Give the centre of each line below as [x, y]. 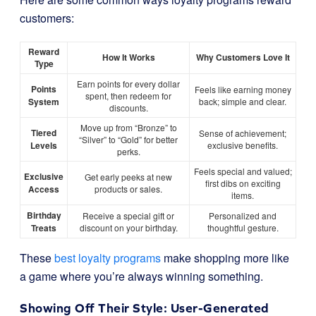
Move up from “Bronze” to [128, 127]
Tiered [44, 133]
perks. [128, 151]
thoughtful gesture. [243, 227]
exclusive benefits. [243, 145]
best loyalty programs [108, 258]
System [44, 102]
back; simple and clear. [243, 101]
